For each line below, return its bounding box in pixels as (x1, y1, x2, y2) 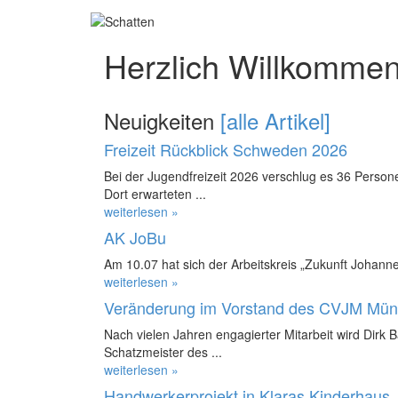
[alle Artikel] (220, 104, 330, 136)
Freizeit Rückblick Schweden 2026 (104, 137, 347, 161)
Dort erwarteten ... (104, 184, 206, 203)
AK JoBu (104, 225, 166, 249)
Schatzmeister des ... (104, 342, 222, 361)
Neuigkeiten (104, 104, 220, 136)
